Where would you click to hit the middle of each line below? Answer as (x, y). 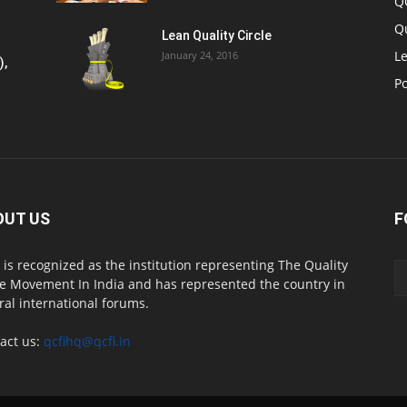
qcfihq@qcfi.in (87, 341)
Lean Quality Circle (217, 35)
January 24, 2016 (200, 55)
